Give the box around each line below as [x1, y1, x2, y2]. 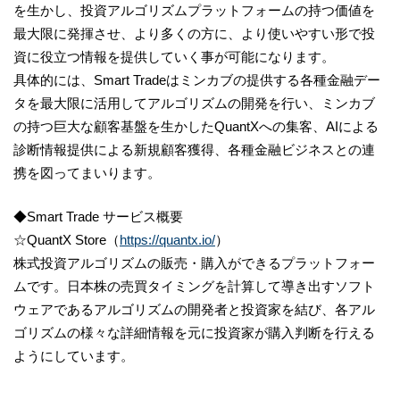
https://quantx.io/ [120, 231, 215, 247]
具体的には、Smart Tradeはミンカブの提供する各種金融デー [13, 72, 380, 87]
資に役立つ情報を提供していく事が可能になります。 [13, 49, 335, 64]
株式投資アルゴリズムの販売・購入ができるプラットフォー [13, 254, 375, 271]
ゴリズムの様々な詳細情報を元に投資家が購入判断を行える [13, 324, 375, 340]
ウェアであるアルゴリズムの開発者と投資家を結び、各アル [13, 301, 375, 317]
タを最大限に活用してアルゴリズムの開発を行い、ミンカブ [13, 96, 375, 111]
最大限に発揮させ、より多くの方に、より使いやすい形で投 [13, 26, 375, 41]
